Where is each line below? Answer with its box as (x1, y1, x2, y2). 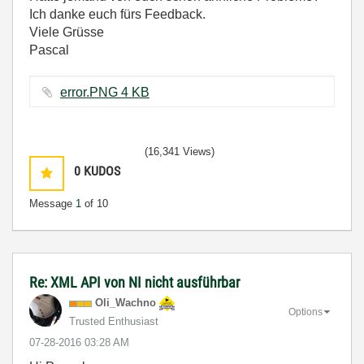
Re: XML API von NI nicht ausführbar (29, 274, 240, 291)
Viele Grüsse (29, 25, 104, 39)
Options (288, 305, 323, 318)
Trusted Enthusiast (69, 315, 158, 327)
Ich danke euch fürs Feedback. (29, 7, 206, 21)
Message (29, 197, 76, 210)
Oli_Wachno (95, 297, 156, 309)
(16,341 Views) (145, 145, 214, 158)
